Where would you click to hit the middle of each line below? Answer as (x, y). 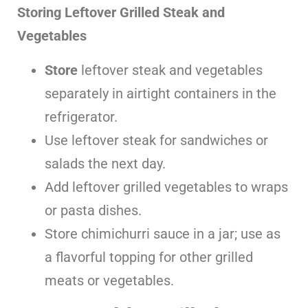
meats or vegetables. (109, 280)
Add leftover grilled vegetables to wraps (166, 187)
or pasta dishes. (93, 210)
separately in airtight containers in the (161, 93)
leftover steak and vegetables (170, 70)
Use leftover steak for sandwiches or (156, 140)
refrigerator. (81, 117)
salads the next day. (105, 163)
